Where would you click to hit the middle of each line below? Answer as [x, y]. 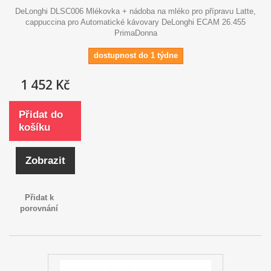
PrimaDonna [135, 33]
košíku [34, 127]
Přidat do [41, 114]
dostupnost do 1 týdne [135, 55]
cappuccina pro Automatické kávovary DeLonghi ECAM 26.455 [135, 22]
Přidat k [39, 197]
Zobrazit [45, 160]
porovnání [39, 208]
